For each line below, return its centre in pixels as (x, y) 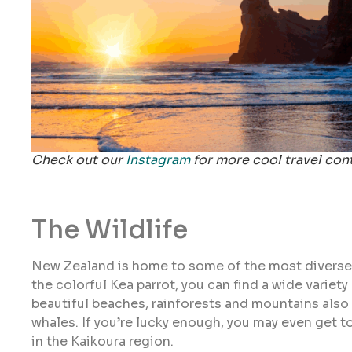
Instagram (158, 159)
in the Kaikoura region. (103, 341)
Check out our (79, 159)
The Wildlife (110, 229)
